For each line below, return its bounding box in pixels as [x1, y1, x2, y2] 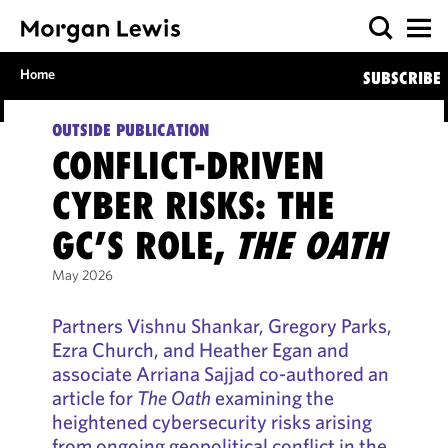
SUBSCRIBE [362, 68, 441, 88]
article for [51, 385, 137, 410]
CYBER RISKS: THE [51, 183, 335, 228]
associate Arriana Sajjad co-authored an [51, 361, 389, 386]
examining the [210, 385, 334, 410]
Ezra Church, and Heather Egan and [51, 337, 349, 362]
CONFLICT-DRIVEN [51, 143, 324, 188]
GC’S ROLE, [51, 223, 234, 268]
